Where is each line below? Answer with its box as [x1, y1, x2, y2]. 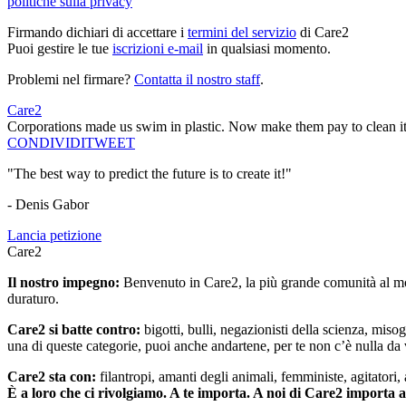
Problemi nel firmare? [7, 72, 134, 88]
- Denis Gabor [7, 197, 89, 213]
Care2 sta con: [7, 369, 100, 385]
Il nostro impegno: [7, 275, 123, 291]
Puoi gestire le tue [7, 41, 112, 57]
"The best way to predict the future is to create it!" [7, 166, 292, 182]
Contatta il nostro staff [134, 72, 260, 88]
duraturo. [7, 291, 59, 307]
